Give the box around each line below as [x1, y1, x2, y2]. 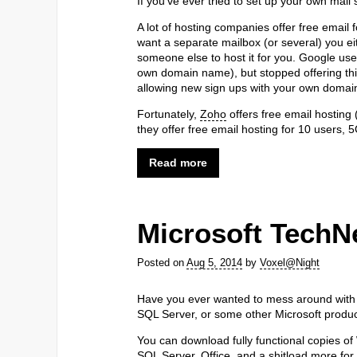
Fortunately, [137, 108, 200, 121]
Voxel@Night [260, 256, 320, 269]
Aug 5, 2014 [186, 256, 242, 269]
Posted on [137, 256, 186, 269]
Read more [149, 156, 207, 170]
